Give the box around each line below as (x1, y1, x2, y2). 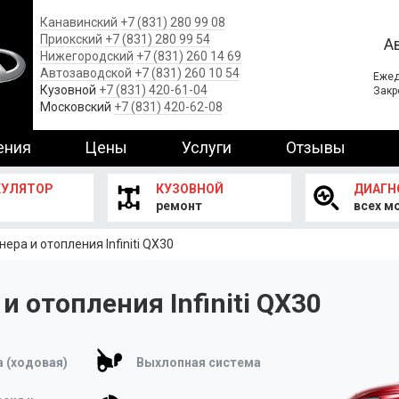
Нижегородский (40, 49, 134, 63)
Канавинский (40, 15, 118, 29)
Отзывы (285, 138, 346, 157)
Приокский (40, 32, 102, 46)
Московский (40, 100, 111, 114)
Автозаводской (40, 66, 132, 80)
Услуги (182, 138, 232, 157)
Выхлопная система (136, 354, 262, 370)
